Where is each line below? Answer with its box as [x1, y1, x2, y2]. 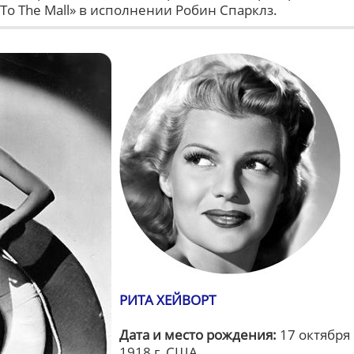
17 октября [277, 326, 350, 344]
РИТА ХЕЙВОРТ [119, 291, 216, 309]
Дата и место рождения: [119, 326, 277, 344]
